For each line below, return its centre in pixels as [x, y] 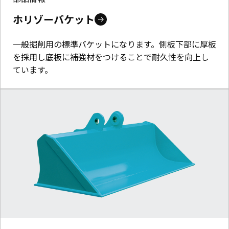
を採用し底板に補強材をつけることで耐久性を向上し [111, 56]
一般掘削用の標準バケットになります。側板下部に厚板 [114, 44]
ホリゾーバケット [54, 19]
